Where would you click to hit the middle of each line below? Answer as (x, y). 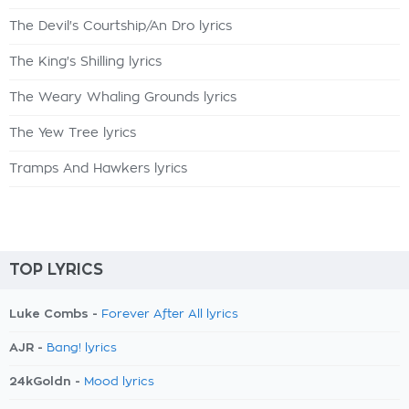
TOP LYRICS (56, 270)
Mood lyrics (119, 382)
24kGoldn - (47, 381)
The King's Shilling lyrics (85, 62)
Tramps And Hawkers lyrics (98, 169)
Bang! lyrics (82, 348)
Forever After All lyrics (170, 315)
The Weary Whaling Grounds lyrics (123, 98)
